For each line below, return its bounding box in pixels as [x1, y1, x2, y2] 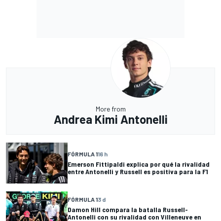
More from [95, 104, 126, 113]
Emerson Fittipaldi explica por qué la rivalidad [68, 160, 210, 169]
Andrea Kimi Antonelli [53, 111, 168, 126]
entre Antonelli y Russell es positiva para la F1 [68, 167, 208, 176]
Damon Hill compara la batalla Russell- [68, 205, 188, 214]
